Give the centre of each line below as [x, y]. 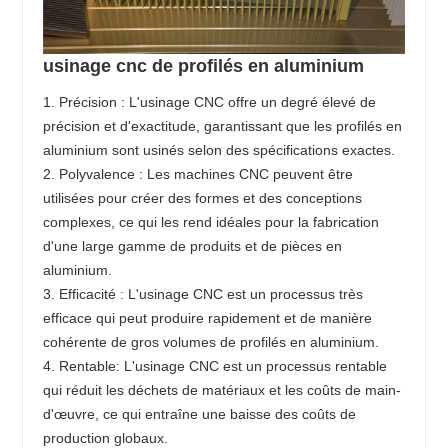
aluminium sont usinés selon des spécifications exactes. [219, 149]
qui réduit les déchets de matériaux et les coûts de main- [222, 389]
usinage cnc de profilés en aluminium [204, 65]
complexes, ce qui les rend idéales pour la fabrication [211, 221]
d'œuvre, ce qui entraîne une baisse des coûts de [200, 413]
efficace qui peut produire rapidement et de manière [208, 317]
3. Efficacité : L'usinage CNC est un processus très [203, 293]
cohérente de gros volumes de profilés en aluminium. [211, 341]
